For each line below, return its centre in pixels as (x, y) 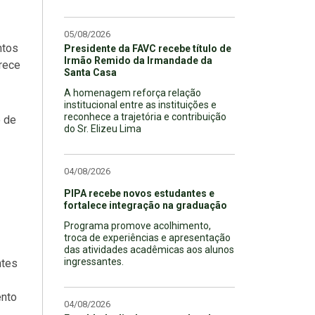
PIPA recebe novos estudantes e (139, 193)
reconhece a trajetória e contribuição (145, 116)
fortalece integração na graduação (146, 205)
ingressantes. (94, 261)
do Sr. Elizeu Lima (103, 128)
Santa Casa (90, 72)
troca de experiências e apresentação (147, 237)
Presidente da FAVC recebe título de (148, 48)
